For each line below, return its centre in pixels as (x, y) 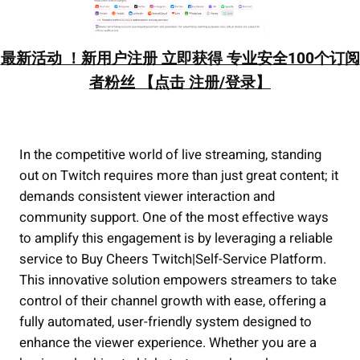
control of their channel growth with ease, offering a (173, 301)
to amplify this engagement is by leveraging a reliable (176, 239)
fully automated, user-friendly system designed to (166, 322)
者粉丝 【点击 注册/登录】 (180, 82)
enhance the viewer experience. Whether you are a (168, 343)
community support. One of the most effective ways (174, 218)
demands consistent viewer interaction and (147, 197)
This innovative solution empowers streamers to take (178, 280)
